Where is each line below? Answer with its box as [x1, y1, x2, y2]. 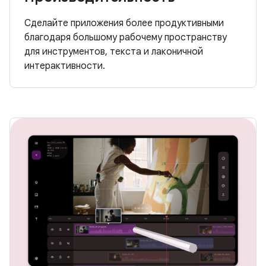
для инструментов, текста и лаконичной [24, 46, 203, 58]
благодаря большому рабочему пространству [24, 31, 227, 44]
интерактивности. [24, 60, 105, 72]
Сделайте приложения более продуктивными [24, 17, 224, 30]
